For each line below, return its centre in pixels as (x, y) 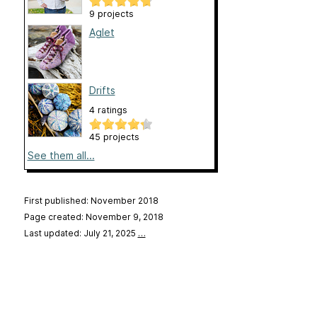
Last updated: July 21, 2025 (81, 233)
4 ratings (108, 110)
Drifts (102, 90)
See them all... (61, 155)
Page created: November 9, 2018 (93, 217)
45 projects (114, 137)
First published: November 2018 (91, 200)
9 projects (111, 13)
